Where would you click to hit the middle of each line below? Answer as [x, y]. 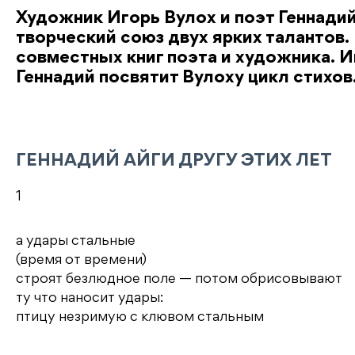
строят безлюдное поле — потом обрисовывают [179, 279]
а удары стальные [76, 241]
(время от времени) [81, 260]
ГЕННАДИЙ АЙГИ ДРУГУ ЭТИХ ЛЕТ [174, 161]
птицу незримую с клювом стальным [140, 317]
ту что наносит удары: [90, 298]
